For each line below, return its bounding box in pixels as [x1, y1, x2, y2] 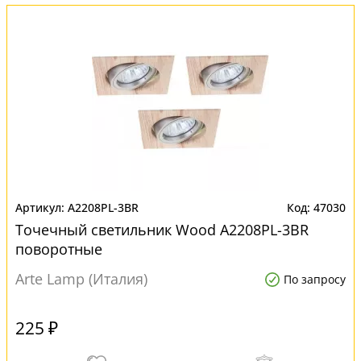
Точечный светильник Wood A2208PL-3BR [15, 220, 309, 239]
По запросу [284, 272, 346, 287]
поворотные [15, 239, 102, 259]
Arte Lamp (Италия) [15, 269, 147, 288]
